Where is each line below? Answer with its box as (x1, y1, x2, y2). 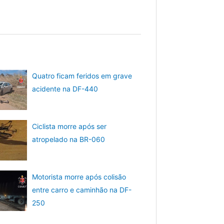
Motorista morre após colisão (32, 172, 126, 181)
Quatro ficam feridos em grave (32, 71, 132, 80)
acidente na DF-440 (32, 84, 98, 93)
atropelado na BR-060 (32, 134, 105, 143)
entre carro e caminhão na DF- (32, 185, 132, 194)
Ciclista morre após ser (32, 121, 107, 130)
